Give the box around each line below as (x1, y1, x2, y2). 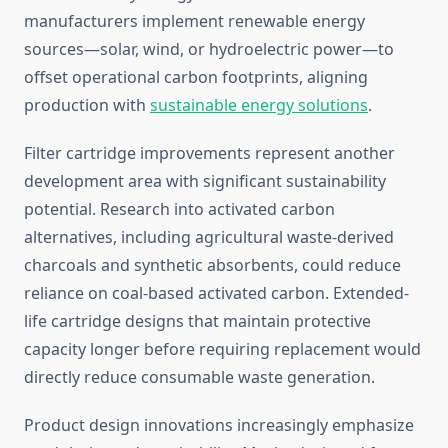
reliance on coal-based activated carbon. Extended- (24, 282, 409, 305)
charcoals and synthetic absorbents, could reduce (24, 254, 401, 277)
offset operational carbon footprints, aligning (24, 66, 368, 89)
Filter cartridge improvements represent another (24, 142, 395, 165)
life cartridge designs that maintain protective (24, 310, 371, 333)
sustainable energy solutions (150, 94, 368, 117)
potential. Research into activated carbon (24, 198, 335, 221)
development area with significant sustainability (24, 170, 386, 193)
